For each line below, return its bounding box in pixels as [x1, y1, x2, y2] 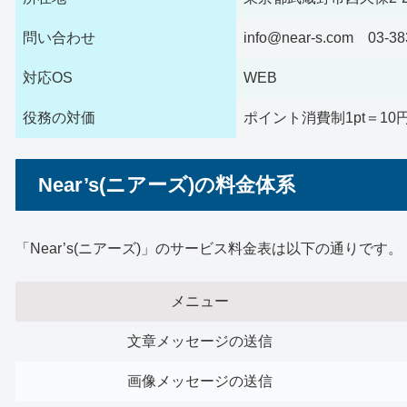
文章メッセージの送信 [126, 333, 273, 349]
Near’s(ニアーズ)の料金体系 [38, 173, 295, 196]
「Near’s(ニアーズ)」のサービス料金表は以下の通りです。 [15, 240, 402, 256]
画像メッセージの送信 [126, 372, 273, 389]
